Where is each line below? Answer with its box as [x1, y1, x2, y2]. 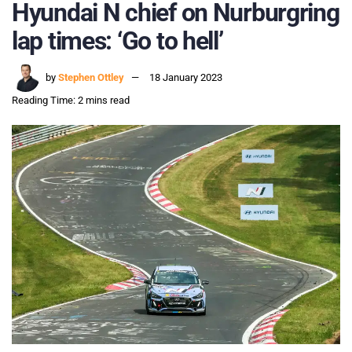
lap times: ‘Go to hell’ [12, 25, 223, 56]
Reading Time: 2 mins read [12, 94, 130, 107]
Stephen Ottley [58, 71, 124, 84]
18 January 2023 [149, 71, 222, 84]
